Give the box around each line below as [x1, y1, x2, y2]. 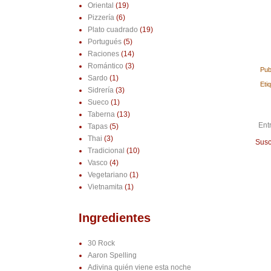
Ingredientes [78, 211, 151, 225]
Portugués [87, 38, 122, 47]
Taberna [87, 110, 115, 119]
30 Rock [87, 239, 115, 248]
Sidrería [87, 86, 114, 95]
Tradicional [87, 146, 125, 155]
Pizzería [87, 13, 114, 22]
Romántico [87, 62, 123, 71]
